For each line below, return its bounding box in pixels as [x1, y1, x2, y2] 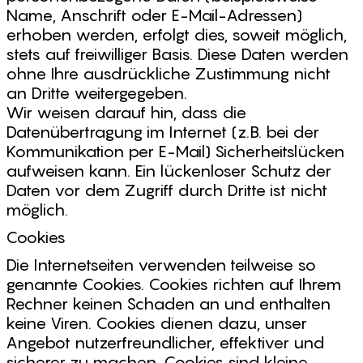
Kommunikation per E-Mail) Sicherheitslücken [6, 142, 344, 161]
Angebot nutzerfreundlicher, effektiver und [6, 333, 324, 352]
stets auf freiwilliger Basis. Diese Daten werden [6, 45, 348, 64]
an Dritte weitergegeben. [6, 83, 187, 103]
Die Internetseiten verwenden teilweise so [6, 255, 316, 275]
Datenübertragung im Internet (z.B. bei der [6, 122, 319, 142]
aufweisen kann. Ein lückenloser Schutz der [6, 161, 331, 181]
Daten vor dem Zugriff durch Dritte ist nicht [6, 181, 327, 200]
